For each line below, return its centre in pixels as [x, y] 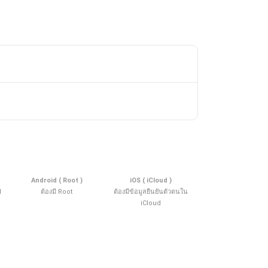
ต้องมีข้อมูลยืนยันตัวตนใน [151, 191]
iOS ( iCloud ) [151, 180]
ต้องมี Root [57, 191]
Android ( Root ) [57, 180]
